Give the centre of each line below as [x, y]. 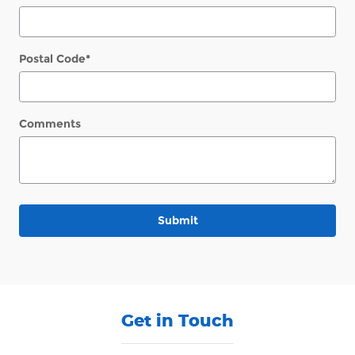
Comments [50, 123]
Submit [177, 221]
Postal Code [52, 58]
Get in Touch [177, 321]
